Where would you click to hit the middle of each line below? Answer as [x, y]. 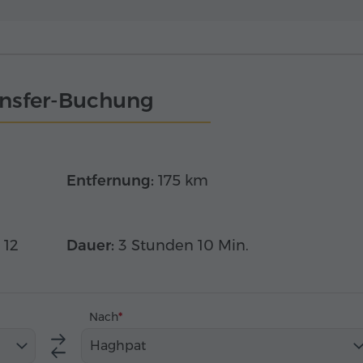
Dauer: [90, 245]
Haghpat [118, 345]
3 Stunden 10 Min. [184, 245]
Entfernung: [110, 181]
